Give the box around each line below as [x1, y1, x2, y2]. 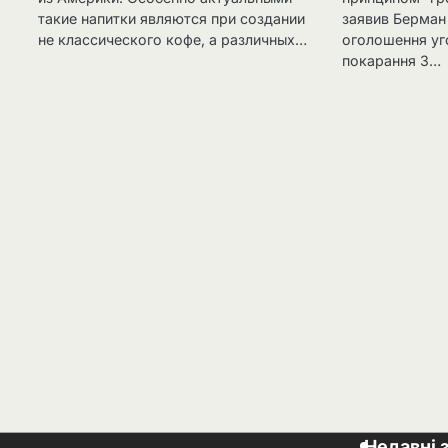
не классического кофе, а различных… [38, 31, 307, 49]
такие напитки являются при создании [38, 10, 305, 28]
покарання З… [342, 52, 442, 70]
